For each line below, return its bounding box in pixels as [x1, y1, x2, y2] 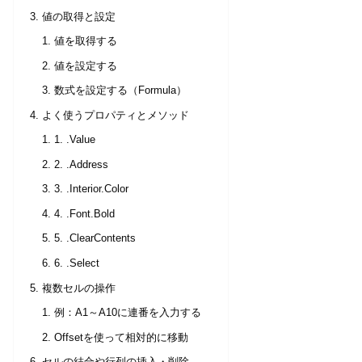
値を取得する [54, 36, 118, 48]
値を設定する [54, 60, 118, 72]
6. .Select [54, 258, 100, 269]
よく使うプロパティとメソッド [42, 109, 190, 121]
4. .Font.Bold [54, 208, 116, 220]
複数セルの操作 [42, 282, 116, 294]
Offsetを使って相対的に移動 [54, 331, 189, 343]
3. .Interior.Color [54, 183, 129, 196]
